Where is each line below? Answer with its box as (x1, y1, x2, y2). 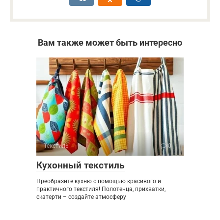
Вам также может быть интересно (38, 37, 182, 48)
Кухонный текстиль (36, 159, 125, 171)
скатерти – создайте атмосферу (36, 193, 126, 200)
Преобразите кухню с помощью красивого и (36, 177, 161, 185)
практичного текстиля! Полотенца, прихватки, (36, 185, 165, 192)
